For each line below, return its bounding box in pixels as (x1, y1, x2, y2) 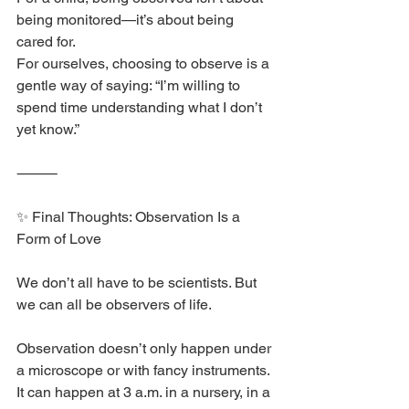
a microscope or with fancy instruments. (16, 362, 270, 380)
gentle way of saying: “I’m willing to (16, 77, 244, 95)
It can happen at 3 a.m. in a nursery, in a (16, 383, 274, 402)
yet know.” (16, 121, 79, 139)
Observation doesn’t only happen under (16, 340, 275, 358)
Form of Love (16, 230, 101, 248)
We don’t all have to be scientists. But (16, 274, 260, 292)
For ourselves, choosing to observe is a (16, 55, 273, 73)
